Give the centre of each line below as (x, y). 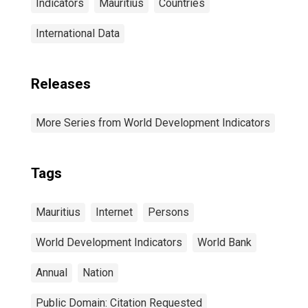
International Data (78, 33)
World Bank (224, 242)
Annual (52, 273)
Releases (61, 84)
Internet (114, 212)
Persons (168, 212)
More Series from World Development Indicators (153, 123)
